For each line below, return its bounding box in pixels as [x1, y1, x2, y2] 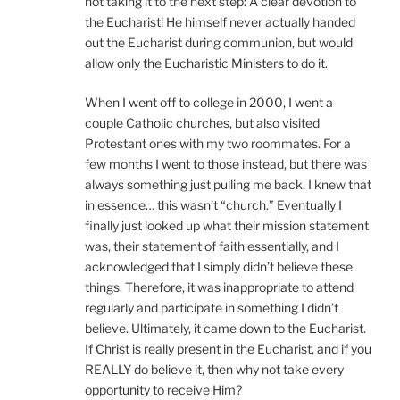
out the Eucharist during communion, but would [85, 34, 353, 50]
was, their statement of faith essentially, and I [85, 237, 339, 254]
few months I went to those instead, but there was [85, 155, 367, 171]
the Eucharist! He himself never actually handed [85, 13, 355, 29]
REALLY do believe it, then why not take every [85, 361, 344, 377]
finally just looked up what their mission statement [85, 217, 369, 233]
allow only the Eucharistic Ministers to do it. [85, 54, 328, 71]
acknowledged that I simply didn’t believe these [85, 258, 353, 274]
